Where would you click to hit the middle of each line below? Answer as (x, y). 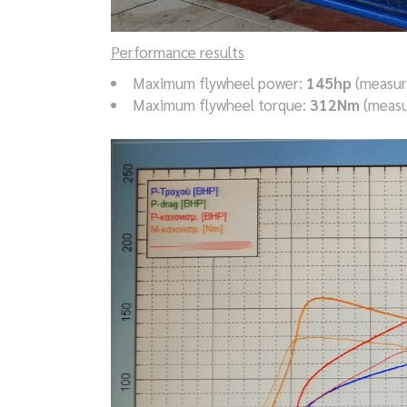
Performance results (178, 52)
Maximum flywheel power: (219, 83)
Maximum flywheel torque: (221, 105)
